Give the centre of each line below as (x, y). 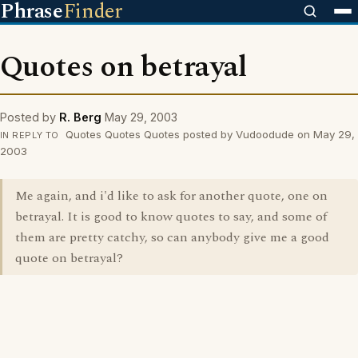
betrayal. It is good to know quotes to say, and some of (171, 217)
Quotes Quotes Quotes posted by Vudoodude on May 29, (208, 134)
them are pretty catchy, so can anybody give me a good (172, 237)
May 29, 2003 (141, 117)
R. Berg (80, 117)
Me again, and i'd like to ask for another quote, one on (171, 196)
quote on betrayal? (69, 258)
